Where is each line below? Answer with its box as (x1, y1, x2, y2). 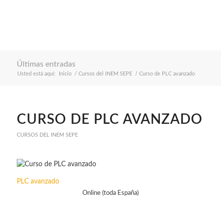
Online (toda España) (82, 189, 139, 196)
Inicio (58, 71, 72, 76)
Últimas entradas (16, 60, 75, 68)
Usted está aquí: (17, 71, 56, 76)
